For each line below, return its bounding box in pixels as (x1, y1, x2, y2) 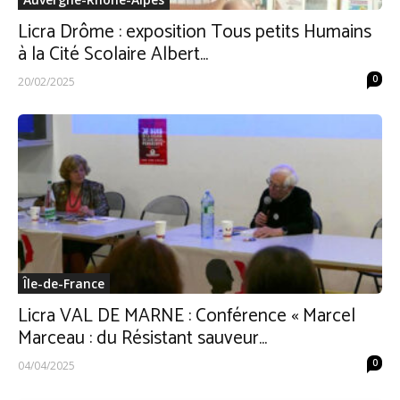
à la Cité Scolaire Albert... (18, 38, 208, 70)
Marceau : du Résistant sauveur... (18, 323, 267, 354)
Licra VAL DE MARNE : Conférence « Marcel (18, 301, 355, 332)
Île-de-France (23, 275, 104, 293)
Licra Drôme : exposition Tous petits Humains (18, 16, 371, 47)
